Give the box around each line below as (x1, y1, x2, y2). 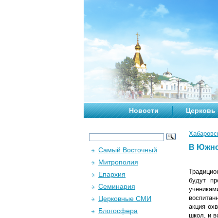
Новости (129, 107, 159, 114)
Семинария (98, 182, 135, 190)
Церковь (186, 107, 216, 114)
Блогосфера (98, 207, 138, 215)
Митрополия (98, 158, 138, 166)
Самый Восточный (98, 146, 157, 154)
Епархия (98, 170, 126, 178)
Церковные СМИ (98, 195, 151, 202)
